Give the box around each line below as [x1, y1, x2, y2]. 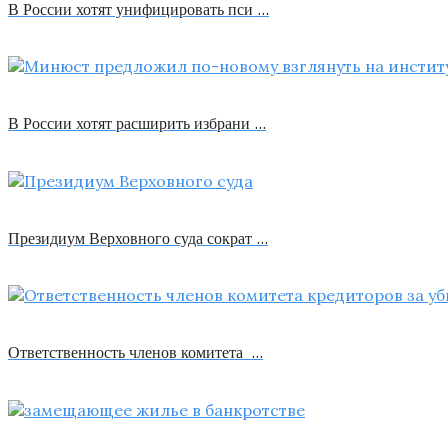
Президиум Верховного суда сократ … [8, 227, 268, 248]
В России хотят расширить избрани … [8, 113, 266, 134]
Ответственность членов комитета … [8, 342, 263, 363]
